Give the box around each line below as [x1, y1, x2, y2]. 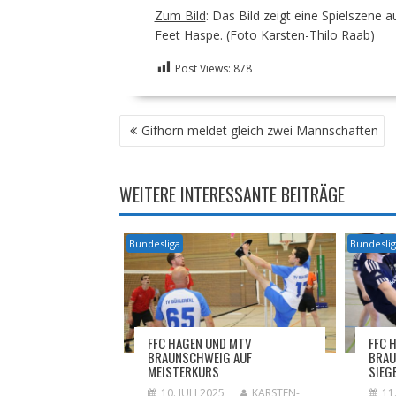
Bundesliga [128, 236, 180, 250]
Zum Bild [154, 6, 206, 24]
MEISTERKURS [147, 361, 219, 381]
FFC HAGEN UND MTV [147, 332, 252, 353]
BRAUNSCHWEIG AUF [147, 346, 252, 367]
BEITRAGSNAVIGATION [118, 110, 263, 137]
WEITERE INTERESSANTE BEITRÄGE [118, 180, 345, 208]
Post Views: [174, 60, 231, 76]
